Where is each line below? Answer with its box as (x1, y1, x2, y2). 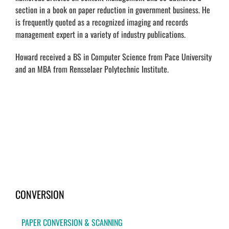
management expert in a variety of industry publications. (15, 28, 186, 41)
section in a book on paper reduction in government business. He (15, 4, 210, 16)
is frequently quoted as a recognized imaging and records (15, 16, 188, 29)
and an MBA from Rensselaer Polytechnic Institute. (15, 63, 169, 76)
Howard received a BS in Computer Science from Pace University (15, 51, 212, 63)
